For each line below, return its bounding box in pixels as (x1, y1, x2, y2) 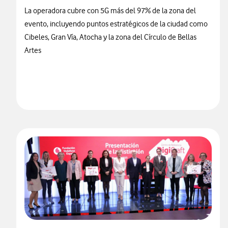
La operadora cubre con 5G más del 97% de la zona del (24, 6, 196, 15)
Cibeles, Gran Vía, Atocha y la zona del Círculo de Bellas (24, 33, 196, 42)
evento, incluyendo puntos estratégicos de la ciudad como (24, 19, 208, 28)
